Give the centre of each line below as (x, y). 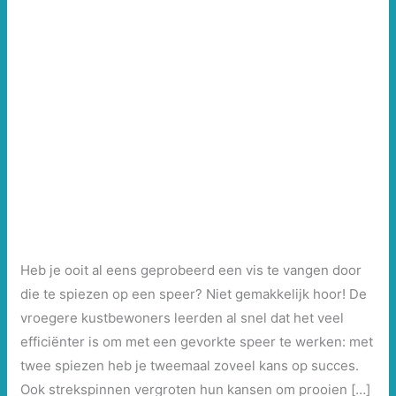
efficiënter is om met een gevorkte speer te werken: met (197, 342)
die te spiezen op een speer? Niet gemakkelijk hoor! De (194, 294)
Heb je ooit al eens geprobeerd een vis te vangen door (191, 270)
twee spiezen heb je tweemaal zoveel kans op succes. (192, 366)
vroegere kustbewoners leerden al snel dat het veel (183, 318)
